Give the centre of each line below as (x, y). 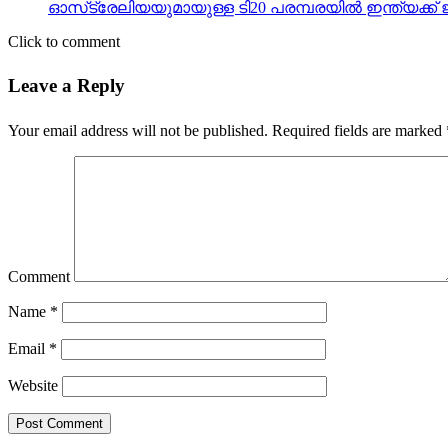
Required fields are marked (357, 131)
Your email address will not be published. (138, 131)
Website (33, 386)
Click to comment (64, 41)
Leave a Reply (66, 86)
